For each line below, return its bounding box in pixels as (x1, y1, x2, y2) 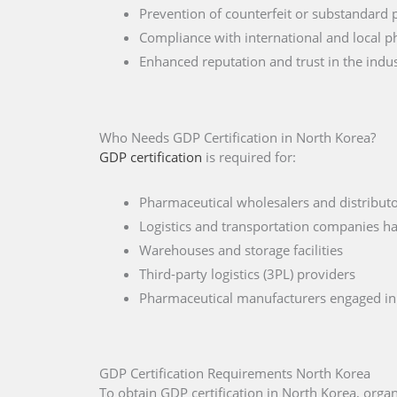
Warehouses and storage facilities (139, 240, 343, 259)
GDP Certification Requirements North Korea (99, 364, 370, 383)
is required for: (202, 147, 296, 166)
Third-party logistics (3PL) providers (139, 264, 355, 283)
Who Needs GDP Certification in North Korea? (99, 128, 376, 146)
